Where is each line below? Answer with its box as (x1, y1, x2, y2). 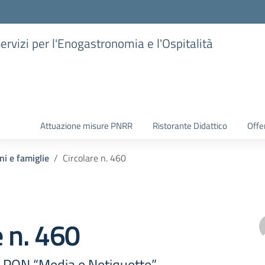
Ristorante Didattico (153, 119, 227, 132)
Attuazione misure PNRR (40, 119, 132, 132)
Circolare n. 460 (63, 151, 126, 165)
